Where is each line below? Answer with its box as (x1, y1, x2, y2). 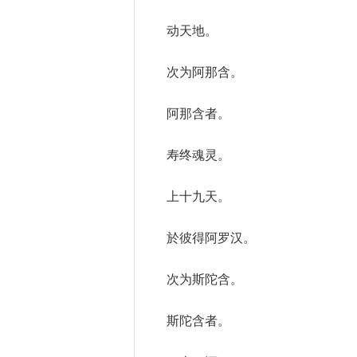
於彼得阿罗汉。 (167, 229, 256, 247)
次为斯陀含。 (167, 270, 243, 288)
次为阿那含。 (167, 63, 243, 81)
